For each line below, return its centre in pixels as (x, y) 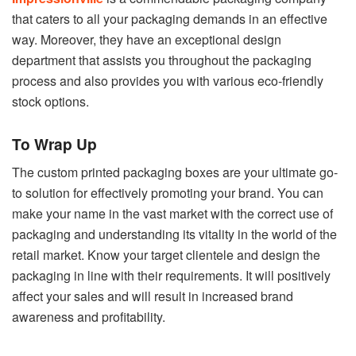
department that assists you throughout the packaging (162, 60)
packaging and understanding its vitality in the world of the (174, 234)
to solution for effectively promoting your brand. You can (168, 193)
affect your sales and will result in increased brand (153, 296)
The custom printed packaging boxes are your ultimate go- (175, 172)
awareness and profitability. (90, 317)
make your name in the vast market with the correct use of (172, 214)
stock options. (52, 102)
